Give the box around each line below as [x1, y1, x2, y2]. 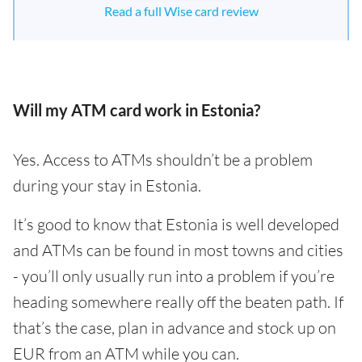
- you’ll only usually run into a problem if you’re [13, 266, 335, 286]
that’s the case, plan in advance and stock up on [13, 318, 336, 338]
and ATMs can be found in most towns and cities [13, 240, 343, 260]
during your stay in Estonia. [13, 175, 201, 196]
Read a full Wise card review [103, 3, 259, 19]
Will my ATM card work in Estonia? [13, 100, 260, 120]
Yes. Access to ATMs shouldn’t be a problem [13, 149, 313, 170]
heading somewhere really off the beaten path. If [13, 292, 343, 312]
